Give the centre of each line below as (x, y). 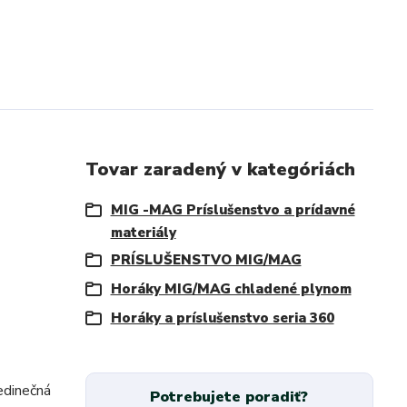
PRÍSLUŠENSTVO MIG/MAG (206, 260)
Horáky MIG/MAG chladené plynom (231, 289)
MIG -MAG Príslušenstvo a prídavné (233, 210)
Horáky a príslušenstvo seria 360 (222, 318)
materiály (143, 233)
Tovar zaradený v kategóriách (220, 169)
